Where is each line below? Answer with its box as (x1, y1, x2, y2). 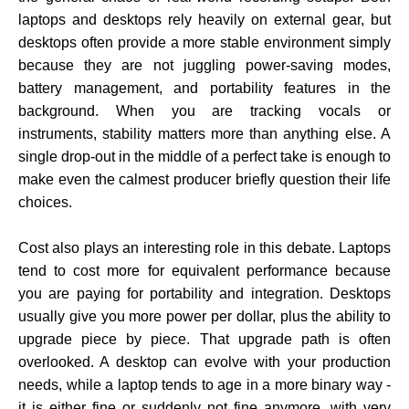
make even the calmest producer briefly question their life (18, 172, 391, 188)
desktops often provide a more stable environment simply (18, 35, 391, 51)
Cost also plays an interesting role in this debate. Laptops (18, 240, 391, 257)
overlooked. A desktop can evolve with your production (18, 354, 391, 371)
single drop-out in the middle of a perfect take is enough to (18, 149, 391, 165)
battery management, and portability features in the (18, 80, 391, 97)
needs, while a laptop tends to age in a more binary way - (18, 377, 391, 393)
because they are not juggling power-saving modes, (18, 58, 391, 74)
